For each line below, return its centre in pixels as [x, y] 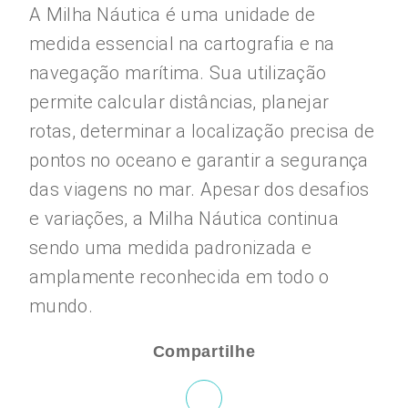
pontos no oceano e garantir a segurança [199, 160]
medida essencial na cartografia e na [182, 44]
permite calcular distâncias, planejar [179, 102]
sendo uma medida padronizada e [170, 248]
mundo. [61, 306]
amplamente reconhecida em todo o [179, 277]
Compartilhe [204, 352]
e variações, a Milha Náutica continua [184, 219]
